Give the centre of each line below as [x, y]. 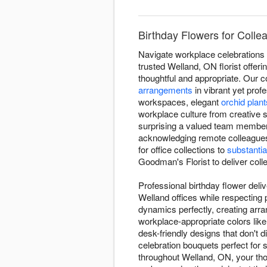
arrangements [165, 90]
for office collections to [183, 150]
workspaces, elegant [180, 102]
